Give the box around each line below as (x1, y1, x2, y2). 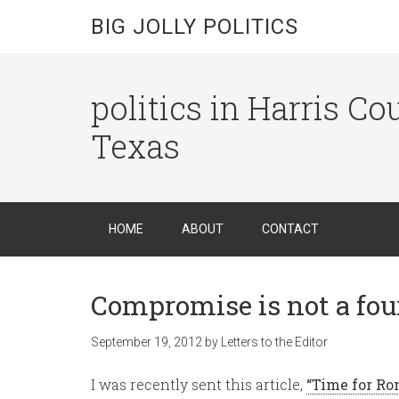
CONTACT (262, 222, 319, 236)
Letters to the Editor (221, 335, 328, 349)
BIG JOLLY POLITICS (91, 14, 298, 39)
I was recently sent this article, (91, 375, 306, 394)
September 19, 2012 (91, 335, 202, 349)
